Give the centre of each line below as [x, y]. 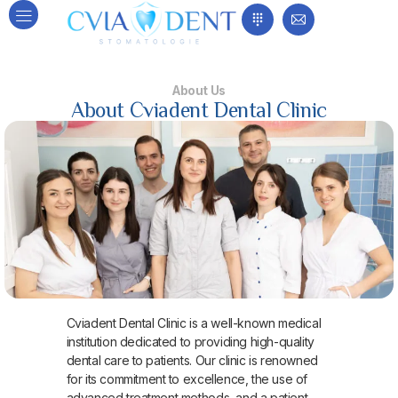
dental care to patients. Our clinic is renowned [192, 360]
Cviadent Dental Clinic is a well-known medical [194, 322]
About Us [199, 90]
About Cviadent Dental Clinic [199, 109]
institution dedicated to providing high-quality [190, 341]
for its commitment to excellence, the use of [187, 378]
